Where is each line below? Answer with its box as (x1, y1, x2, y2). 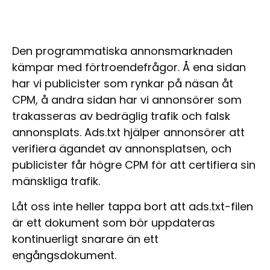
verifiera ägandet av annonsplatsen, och (12, 141, 231, 157)
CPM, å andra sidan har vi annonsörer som (12, 92, 242, 108)
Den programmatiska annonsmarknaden (12, 43, 233, 59)
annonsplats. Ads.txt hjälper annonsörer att (12, 125, 245, 140)
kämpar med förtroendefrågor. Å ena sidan (12, 60, 246, 75)
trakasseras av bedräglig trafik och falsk (12, 108, 230, 124)
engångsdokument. (12, 247, 116, 263)
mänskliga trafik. (12, 174, 100, 189)
